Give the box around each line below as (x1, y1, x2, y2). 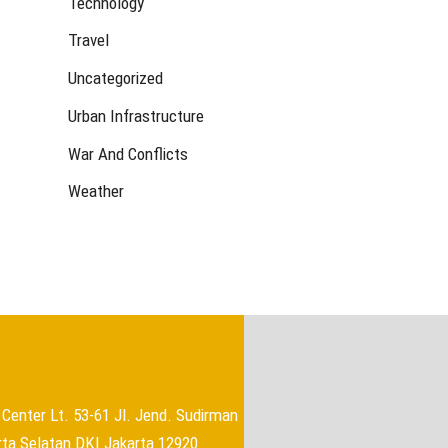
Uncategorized (68, 68, 163, 89)
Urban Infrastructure (68, 105, 204, 126)
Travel (68, 30, 109, 51)
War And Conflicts (68, 143, 188, 164)
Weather (68, 181, 124, 202)
